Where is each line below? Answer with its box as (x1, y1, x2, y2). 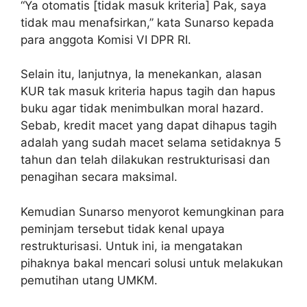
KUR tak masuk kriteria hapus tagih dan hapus (21, 84, 275, 99)
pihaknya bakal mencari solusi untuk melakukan (21, 256, 283, 270)
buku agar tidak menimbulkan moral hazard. (21, 101, 264, 116)
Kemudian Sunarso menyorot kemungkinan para (21, 204, 284, 219)
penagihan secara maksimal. (21, 170, 177, 184)
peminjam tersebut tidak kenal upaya (21, 221, 225, 236)
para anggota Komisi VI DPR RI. (21, 32, 191, 47)
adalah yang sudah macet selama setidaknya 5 (21, 136, 281, 150)
